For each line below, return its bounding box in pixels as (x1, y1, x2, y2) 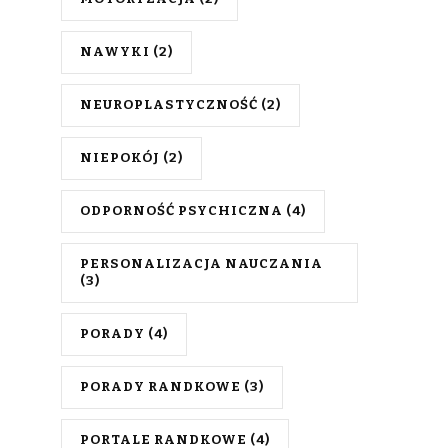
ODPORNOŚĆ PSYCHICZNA (80, 202, 283, 219)
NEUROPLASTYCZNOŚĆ (80, 96, 258, 113)
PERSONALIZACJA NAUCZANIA (80, 255, 323, 272)
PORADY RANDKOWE (80, 378, 241, 395)
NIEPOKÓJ (80, 149, 160, 166)
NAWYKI (80, 43, 150, 60)
